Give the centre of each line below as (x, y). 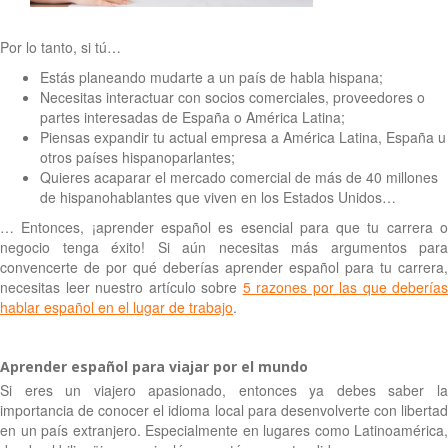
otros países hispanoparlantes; (137, 156)
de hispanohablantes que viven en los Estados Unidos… (218, 196)
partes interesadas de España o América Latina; (192, 116)
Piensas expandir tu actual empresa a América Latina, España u (243, 136)
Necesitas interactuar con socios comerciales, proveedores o (232, 96)
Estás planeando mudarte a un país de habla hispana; (211, 76)
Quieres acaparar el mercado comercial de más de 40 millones (239, 176)
